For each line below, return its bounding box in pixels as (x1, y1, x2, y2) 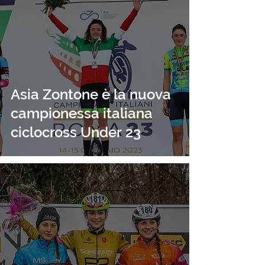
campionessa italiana (11, 105, 153, 122)
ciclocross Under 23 (11, 124, 141, 141)
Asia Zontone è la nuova (11, 86, 171, 103)
